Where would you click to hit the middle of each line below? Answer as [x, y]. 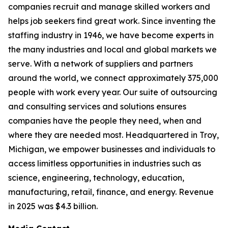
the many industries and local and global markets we [112, 49]
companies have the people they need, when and [105, 121]
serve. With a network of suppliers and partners [101, 64]
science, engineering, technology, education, [96, 178]
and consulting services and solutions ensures [97, 106]
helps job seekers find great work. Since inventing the [112, 21]
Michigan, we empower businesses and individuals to [112, 149]
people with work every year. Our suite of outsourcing [113, 92]
